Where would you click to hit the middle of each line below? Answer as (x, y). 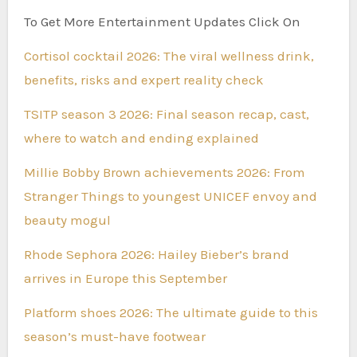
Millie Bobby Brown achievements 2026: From (164, 172)
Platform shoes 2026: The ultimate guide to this (171, 312)
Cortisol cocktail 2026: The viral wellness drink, (169, 55)
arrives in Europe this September (125, 278)
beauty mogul (67, 220)
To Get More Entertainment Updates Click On (162, 21)
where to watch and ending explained (141, 137)
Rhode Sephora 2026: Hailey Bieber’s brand (156, 254)
